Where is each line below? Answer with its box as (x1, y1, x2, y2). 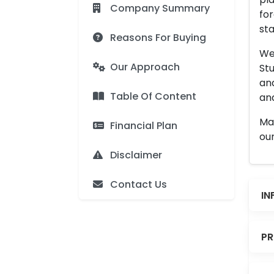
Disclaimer (110, 148, 162, 162)
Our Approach (110, 60, 180, 74)
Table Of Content (110, 89, 196, 103)
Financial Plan (110, 119, 177, 133)
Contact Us (110, 177, 167, 191)
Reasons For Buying (110, 31, 206, 45)
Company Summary (110, 1, 210, 15)
